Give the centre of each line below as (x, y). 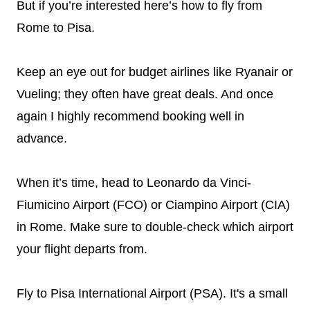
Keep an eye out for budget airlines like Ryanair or (155, 72)
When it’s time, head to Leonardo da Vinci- (134, 183)
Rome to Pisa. (57, 28)
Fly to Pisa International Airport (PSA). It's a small (152, 293)
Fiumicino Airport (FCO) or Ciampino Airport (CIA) (153, 205)
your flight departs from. (84, 249)
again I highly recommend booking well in (130, 116)
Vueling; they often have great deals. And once (145, 94)
